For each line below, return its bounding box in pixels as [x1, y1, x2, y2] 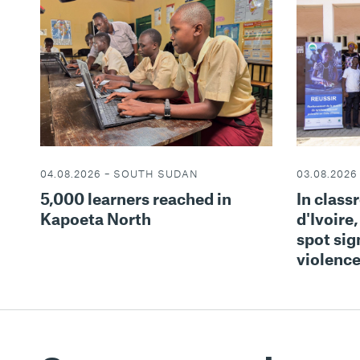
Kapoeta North [40, 209, 151, 229]
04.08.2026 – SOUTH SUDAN [40, 167, 198, 181]
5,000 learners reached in [40, 189, 231, 209]
